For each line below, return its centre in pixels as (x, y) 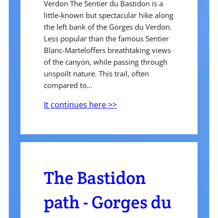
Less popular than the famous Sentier (106, 39)
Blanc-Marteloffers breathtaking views (107, 50)
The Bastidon (95, 178)
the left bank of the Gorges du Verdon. (108, 27)
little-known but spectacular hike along (109, 15)
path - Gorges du (108, 202)
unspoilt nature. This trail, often (96, 74)
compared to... (68, 85)
